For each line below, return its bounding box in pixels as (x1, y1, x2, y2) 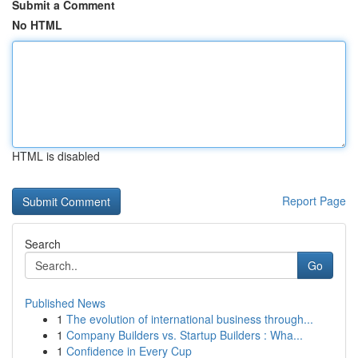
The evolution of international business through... (66, 311, 313, 327)
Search (25, 236, 61, 252)
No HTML (12, 17, 62, 33)
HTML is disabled (12, 148, 100, 164)
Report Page (282, 193, 346, 209)
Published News (25, 295, 105, 311)
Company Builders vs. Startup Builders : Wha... (66, 327, 303, 343)
